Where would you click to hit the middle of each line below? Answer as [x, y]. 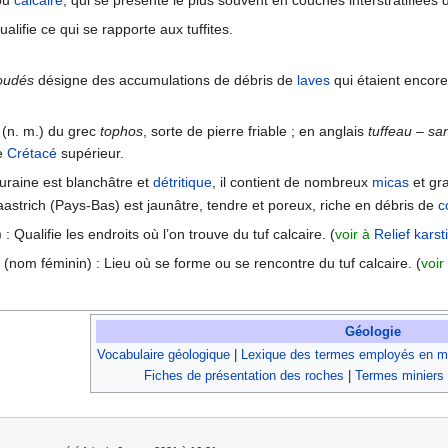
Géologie [373, 332]
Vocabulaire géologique [163, 355]
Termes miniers [399, 376]
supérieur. [90, 153]
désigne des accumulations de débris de [165, 80]
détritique [183, 182]
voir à [354, 234]
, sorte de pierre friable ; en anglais [255, 131]
